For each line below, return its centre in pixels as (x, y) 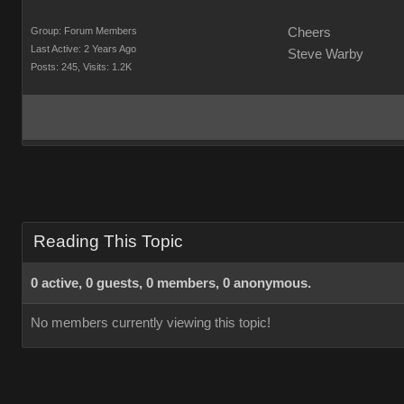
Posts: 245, (55, 67)
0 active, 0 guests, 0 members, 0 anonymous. (171, 283)
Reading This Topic (108, 241)
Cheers (309, 32)
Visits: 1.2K (107, 67)
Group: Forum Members (84, 31)
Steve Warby (326, 54)
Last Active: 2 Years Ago (83, 49)
